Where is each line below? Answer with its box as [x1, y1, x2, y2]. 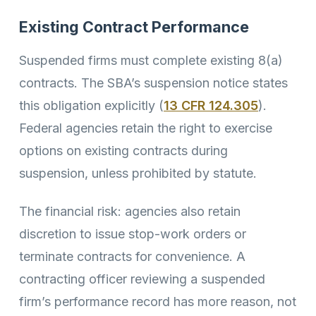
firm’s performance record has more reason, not [19, 294, 296, 310]
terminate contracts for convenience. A [19, 249, 245, 265]
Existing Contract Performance [19, 18, 249, 37]
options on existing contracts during [19, 142, 228, 158]
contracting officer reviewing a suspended [19, 272, 265, 287]
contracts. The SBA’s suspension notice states [19, 75, 288, 90]
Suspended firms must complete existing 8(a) [19, 52, 283, 68]
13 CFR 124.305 [164, 97, 258, 113]
